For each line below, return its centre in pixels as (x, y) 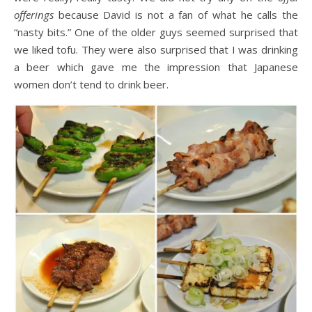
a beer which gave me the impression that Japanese (156, 67)
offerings (36, 15)
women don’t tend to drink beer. (91, 85)
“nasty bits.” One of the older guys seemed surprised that (156, 32)
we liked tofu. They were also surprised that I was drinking (156, 50)
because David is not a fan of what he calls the (178, 15)
